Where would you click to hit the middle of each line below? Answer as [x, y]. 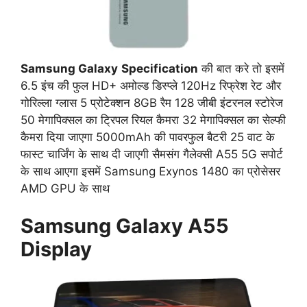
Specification [160, 68]
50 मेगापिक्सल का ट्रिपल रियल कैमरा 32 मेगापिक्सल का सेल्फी [153, 120]
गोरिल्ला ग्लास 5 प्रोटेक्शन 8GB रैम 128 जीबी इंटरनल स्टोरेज [152, 102]
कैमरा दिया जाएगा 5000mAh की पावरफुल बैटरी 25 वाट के [148, 137]
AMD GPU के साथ [65, 188]
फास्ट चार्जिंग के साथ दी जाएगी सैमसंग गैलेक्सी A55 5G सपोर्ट [152, 154]
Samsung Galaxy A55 [125, 226]
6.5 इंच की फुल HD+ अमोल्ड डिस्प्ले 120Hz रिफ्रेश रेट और [151, 85]
